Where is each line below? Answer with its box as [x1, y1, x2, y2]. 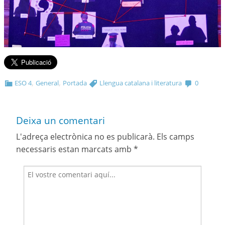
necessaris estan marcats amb [16, 144, 134, 155]
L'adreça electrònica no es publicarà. [16, 131, 155, 143]
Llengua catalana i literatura [99, 78, 182, 88]
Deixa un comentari [16, 113, 105, 127]
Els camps [155, 131, 194, 143]
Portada [63, 78, 87, 88]
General [36, 78, 59, 88]
